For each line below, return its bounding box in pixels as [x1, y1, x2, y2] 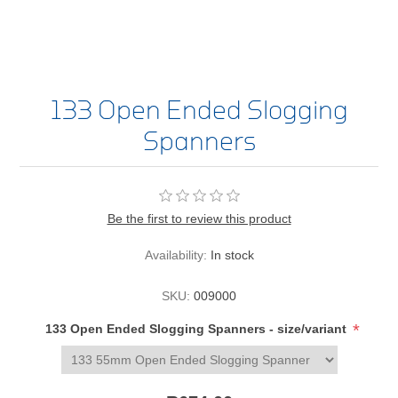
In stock [210, 247, 254, 262]
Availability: [144, 247, 207, 262]
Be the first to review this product [107, 211, 291, 226]
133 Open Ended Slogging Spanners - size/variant [45, 321, 350, 336]
